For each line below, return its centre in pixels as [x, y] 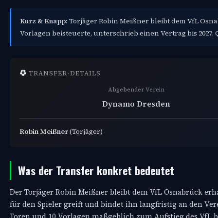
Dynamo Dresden [136, 103]
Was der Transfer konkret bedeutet [96, 170]
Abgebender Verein [136, 89]
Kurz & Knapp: [44, 21]
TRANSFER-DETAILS [64, 73]
